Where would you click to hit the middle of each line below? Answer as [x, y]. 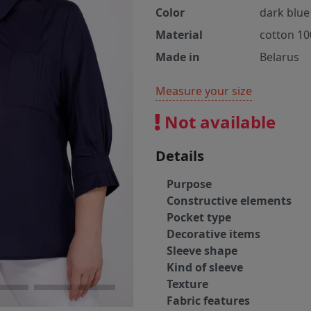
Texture [187, 284]
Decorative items [213, 234]
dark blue [284, 13]
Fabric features [208, 301]
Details [180, 156]
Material [179, 35]
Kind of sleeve [205, 268]
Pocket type [199, 218]
